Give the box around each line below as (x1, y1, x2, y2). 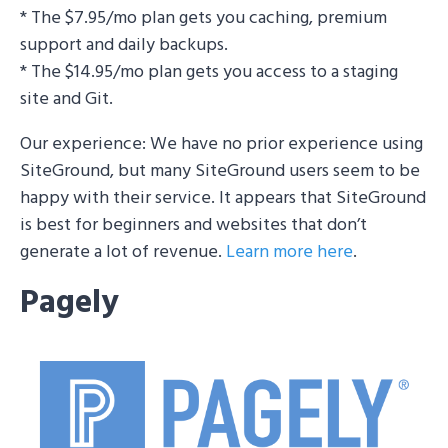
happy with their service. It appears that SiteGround (20, 183, 426, 213)
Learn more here (226, 237, 353, 267)
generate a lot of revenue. (20, 237, 226, 267)
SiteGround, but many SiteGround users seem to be (20, 156, 420, 186)
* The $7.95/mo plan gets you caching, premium (20, 3, 387, 33)
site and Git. (20, 84, 113, 114)
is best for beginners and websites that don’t (20, 210, 367, 240)
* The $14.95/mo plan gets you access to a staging (20, 57, 398, 87)
